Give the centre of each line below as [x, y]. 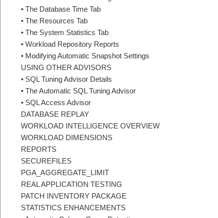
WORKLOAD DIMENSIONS [67, 137]
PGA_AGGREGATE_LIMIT [65, 172]
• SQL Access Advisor [56, 102]
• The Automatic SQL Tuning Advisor [78, 91]
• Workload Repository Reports [70, 44]
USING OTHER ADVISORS [66, 67]
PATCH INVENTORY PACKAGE [74, 196]
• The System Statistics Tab [65, 32]
